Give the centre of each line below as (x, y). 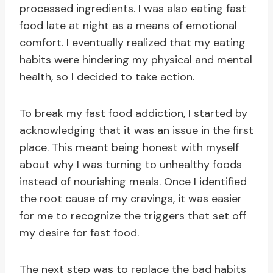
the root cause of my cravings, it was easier (131, 199)
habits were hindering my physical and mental (136, 60)
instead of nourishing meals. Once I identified (133, 182)
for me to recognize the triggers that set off (133, 216)
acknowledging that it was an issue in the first (136, 131)
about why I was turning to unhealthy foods (131, 165)
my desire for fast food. (79, 233)
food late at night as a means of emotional (128, 26)
